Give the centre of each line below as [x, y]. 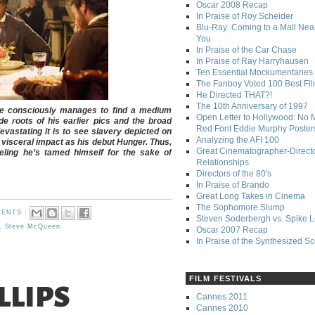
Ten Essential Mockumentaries [255, 73]
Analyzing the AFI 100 [238, 140]
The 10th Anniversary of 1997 [252, 107]
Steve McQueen [32, 227]
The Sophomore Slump [240, 208]
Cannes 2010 [222, 308]
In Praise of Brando [233, 185]
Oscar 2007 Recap [232, 230]
